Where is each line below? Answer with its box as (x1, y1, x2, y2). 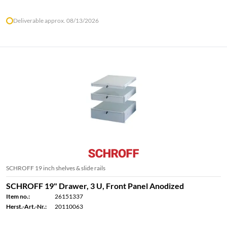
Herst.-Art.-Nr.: (6, 203, 47, 211)
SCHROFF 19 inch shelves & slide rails (6, 164, 105, 172)
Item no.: (6, 193, 30, 201)
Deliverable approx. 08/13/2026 (13, 17, 99, 25)
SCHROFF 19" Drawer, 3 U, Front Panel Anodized (6, 181, 184, 191)
